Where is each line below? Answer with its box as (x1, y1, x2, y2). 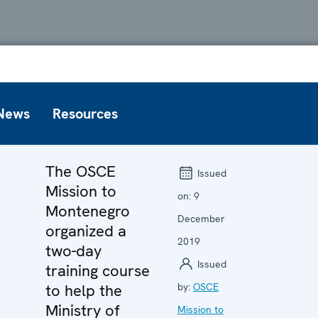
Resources (53, 104, 118, 123)
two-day (45, 240, 102, 261)
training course (45, 260, 150, 281)
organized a (45, 220, 126, 241)
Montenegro (45, 200, 130, 221)
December (177, 212, 225, 225)
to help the (45, 280, 122, 301)
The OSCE (45, 160, 116, 182)
